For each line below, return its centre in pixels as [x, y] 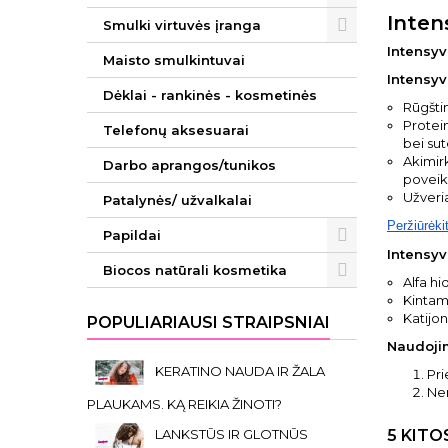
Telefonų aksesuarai [176, 130]
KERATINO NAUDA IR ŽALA [240, 370]
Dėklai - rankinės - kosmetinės [210, 95]
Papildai [132, 235]
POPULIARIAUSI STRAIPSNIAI [208, 322]
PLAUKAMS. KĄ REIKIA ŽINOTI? [184, 404]
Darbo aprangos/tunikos [189, 165]
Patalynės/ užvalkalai [177, 200]
